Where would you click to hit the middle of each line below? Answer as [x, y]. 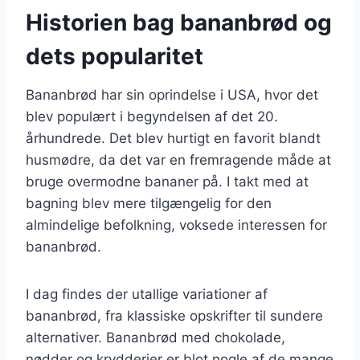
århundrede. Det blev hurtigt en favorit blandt [173, 138]
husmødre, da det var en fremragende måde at [178, 160]
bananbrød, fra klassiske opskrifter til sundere [174, 315]
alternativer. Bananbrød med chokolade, [155, 337]
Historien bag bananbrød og [179, 22]
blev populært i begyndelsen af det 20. [152, 116]
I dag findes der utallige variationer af [147, 294]
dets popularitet [115, 56]
